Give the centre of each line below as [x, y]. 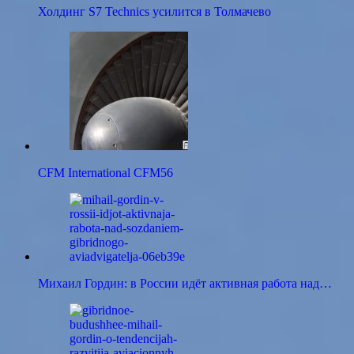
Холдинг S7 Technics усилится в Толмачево [154, 12]
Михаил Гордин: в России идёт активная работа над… [185, 284]
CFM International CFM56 [105, 173]
